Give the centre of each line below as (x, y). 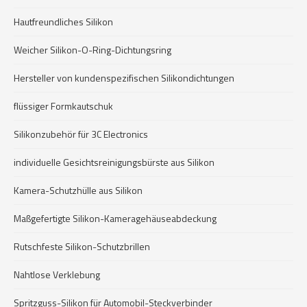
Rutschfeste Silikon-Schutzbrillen (82, 246)
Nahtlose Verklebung (57, 274)
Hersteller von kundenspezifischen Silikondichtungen (124, 78)
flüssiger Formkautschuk (63, 106)
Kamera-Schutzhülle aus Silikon (78, 190)
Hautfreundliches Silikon (63, 22)
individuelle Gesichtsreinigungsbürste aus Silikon (114, 162)
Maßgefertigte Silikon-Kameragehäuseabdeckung (115, 218)
